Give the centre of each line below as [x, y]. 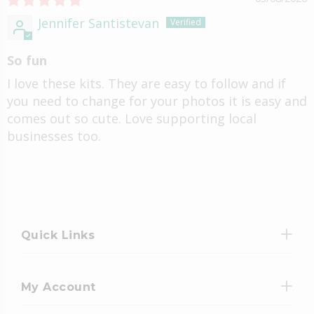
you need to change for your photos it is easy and [157, 101]
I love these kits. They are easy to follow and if [146, 83]
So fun [27, 60]
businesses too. [54, 136]
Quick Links [58, 235]
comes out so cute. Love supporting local [132, 118]
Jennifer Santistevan [98, 23]
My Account [59, 287]
